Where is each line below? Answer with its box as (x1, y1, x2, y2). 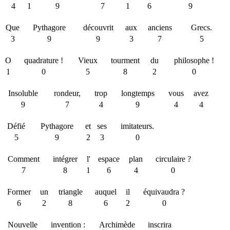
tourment (110, 56, 140, 65)
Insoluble (8, 89, 38, 98)
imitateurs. (121, 122, 154, 130)
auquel (94, 187, 117, 196)
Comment (7, 155, 40, 163)
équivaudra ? (143, 187, 185, 196)
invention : (50, 220, 85, 229)
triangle (58, 187, 83, 196)
